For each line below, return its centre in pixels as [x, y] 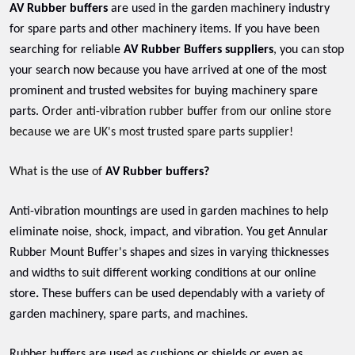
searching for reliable [67, 50]
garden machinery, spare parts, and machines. [129, 315]
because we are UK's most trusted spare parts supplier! [151, 132]
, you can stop [309, 50]
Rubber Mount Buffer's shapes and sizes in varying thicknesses [169, 253]
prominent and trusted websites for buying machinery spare [164, 91]
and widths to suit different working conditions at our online [163, 273]
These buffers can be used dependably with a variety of [183, 294]
